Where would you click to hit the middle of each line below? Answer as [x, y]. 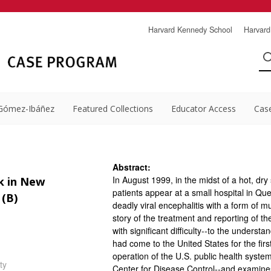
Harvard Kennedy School [190, 30]
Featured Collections [113, 109]
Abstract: [132, 167]
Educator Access [204, 109]
